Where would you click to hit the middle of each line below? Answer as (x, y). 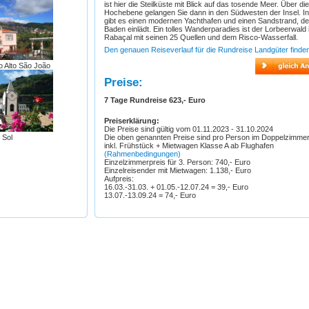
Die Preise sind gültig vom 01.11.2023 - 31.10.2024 (188, 129)
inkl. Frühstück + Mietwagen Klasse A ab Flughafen (189, 146)
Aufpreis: (120, 179)
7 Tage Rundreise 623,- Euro (154, 100)
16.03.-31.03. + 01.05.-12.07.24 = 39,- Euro (177, 187)
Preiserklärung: (132, 121)
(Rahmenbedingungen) (142, 154)
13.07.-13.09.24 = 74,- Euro (150, 195)
